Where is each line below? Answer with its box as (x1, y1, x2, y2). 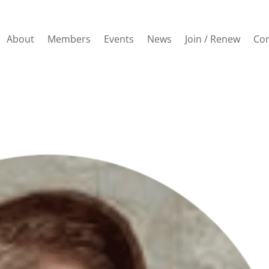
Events (103, 32, 134, 46)
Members (47, 32, 91, 46)
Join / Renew (184, 32, 240, 46)
